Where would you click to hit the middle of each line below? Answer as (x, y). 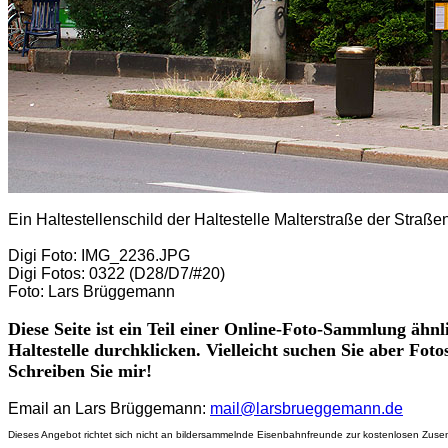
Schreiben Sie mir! (80, 371)
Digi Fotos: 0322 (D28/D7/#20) (116, 273)
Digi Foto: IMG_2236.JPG (99, 255)
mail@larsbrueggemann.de (306, 408)
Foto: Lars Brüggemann (91, 291)
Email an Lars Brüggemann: (107, 408)
